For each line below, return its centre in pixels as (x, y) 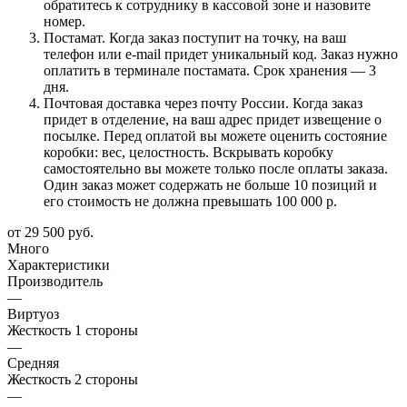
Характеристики (59, 264)
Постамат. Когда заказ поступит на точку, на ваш (195, 37)
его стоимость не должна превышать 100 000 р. (190, 201)
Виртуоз (33, 313)
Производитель (55, 281)
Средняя (33, 362)
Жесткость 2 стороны (73, 379)
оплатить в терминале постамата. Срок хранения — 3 (210, 70)
